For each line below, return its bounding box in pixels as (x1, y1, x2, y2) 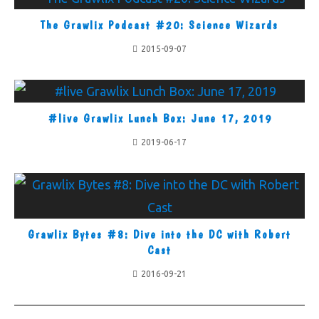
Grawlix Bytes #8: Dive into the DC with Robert (28, 228, 291, 241)
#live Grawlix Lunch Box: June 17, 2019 (47, 112, 272, 125)
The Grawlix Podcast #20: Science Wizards (41, 19, 278, 32)
